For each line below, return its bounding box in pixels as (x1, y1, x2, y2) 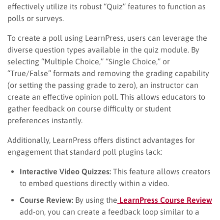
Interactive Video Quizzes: (20, 166, 111, 176)
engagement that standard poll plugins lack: (7, 147, 162, 156)
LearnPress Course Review (119, 195, 212, 204)
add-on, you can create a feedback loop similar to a (20, 207, 199, 216)
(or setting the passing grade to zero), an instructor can (7, 80, 198, 89)
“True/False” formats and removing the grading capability (7, 68, 209, 78)
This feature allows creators (111, 166, 211, 176)
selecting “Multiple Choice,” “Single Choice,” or (7, 56, 170, 66)
